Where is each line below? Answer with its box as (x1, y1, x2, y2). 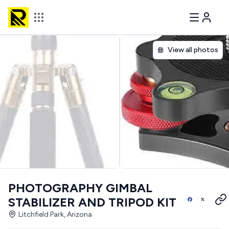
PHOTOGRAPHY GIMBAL (8, 180, 152, 195)
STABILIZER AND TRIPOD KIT (8, 195, 176, 210)
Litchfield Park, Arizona (18, 210, 92, 219)
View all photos (168, 45, 218, 54)
